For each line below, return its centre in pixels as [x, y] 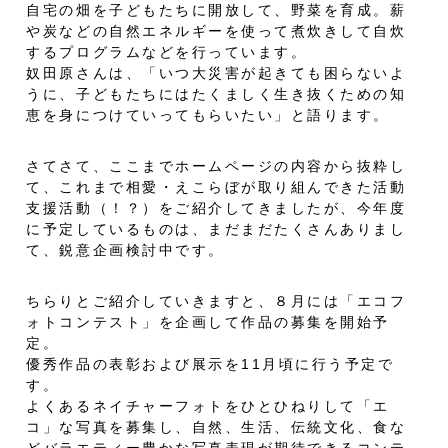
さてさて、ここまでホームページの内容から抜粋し [216, 166]
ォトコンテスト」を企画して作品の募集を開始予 [208, 322]
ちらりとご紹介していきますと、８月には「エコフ [216, 301]
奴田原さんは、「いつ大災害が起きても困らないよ [216, 73]
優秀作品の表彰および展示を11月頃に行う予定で [210, 364]
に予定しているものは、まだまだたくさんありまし [216, 229]
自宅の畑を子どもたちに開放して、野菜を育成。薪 [216, 10]
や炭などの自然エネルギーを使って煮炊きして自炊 [216, 31]
